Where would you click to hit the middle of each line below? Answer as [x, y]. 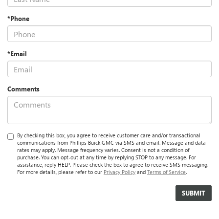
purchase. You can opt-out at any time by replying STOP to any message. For [107, 157]
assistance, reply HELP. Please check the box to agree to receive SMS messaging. [113, 165]
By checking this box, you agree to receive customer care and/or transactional [109, 135]
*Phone [18, 19]
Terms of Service [166, 172]
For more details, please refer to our [60, 172]
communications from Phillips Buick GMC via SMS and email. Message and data [111, 143]
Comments [23, 89]
